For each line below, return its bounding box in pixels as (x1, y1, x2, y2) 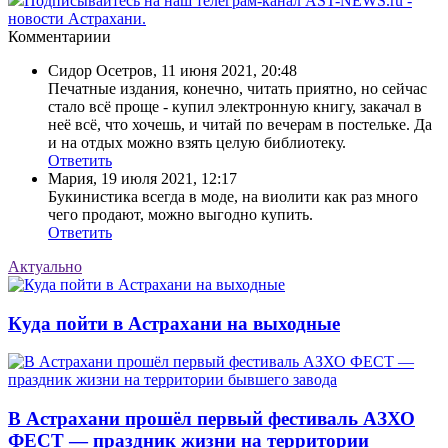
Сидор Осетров (48, 61, 153, 79)
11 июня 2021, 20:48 (161, 61, 297, 79)
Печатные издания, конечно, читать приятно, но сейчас (48, 79, 427, 97)
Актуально (8, 257, 82, 275)
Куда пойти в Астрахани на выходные (8, 312, 340, 334)
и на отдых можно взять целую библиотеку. (48, 133, 346, 151)
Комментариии (8, 27, 111, 45)
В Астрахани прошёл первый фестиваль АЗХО (8, 407, 415, 429)
